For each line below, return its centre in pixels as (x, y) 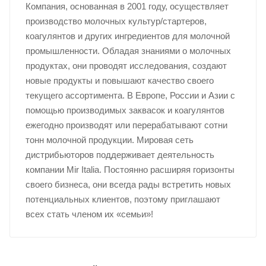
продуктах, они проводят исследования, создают (126, 66)
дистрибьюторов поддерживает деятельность (120, 155)
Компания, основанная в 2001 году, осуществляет (127, 6)
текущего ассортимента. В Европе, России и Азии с (130, 95)
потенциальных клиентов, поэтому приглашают (123, 199)
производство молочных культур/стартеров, (116, 21)
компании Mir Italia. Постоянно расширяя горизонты (130, 170)
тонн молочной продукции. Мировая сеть (109, 140)
